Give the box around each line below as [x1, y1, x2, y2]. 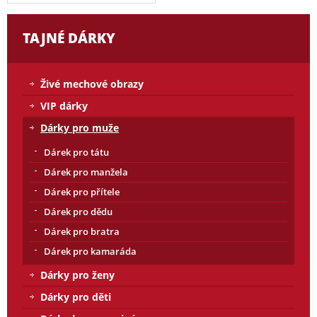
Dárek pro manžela [44, 166, 128, 179]
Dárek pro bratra [44, 225, 120, 238]
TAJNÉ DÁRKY [23, 29, 115, 48]
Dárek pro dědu [44, 205, 113, 219]
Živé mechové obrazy [40, 77, 144, 91]
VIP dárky [40, 99, 88, 113]
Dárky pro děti [40, 290, 111, 304]
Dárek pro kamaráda [44, 245, 137, 258]
